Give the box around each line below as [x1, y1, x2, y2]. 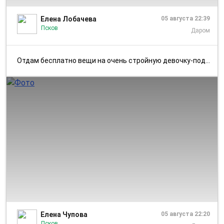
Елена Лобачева [40, 14, 96, 23]
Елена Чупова [40, 210, 87, 218]
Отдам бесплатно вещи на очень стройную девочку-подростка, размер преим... [22, 56, 205, 64]
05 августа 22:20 [161, 210, 210, 217]
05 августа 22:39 [161, 14, 210, 22]
